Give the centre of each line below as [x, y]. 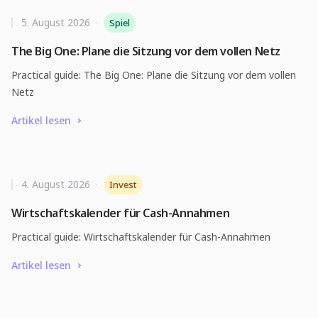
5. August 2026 [56, 22]
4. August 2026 [56, 184]
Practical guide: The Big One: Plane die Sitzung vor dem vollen [154, 75]
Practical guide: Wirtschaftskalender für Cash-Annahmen [141, 237]
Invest [123, 185]
